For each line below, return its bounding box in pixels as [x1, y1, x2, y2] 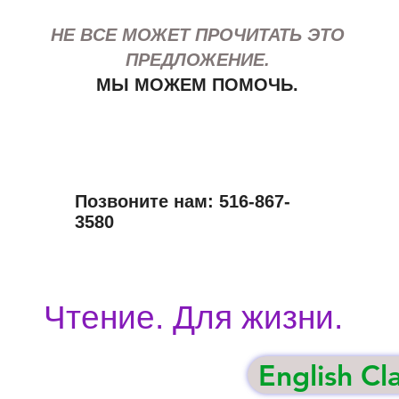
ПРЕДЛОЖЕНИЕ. [125, 50, 270, 69]
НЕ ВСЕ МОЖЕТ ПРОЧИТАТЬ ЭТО [50, 25, 345, 45]
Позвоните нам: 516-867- [75, 191, 290, 211]
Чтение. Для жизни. [43, 299, 343, 336]
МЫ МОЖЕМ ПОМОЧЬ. [96, 75, 298, 94]
